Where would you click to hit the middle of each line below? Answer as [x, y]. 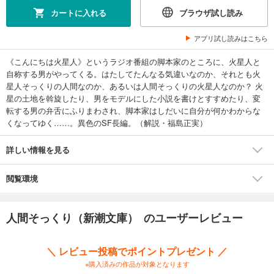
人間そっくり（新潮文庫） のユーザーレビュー [124, 217]
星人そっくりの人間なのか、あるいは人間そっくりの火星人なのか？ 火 [135, 86]
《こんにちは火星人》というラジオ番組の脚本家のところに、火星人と [133, 61]
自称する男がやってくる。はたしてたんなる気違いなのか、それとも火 [133, 73]
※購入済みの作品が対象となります [137, 263]
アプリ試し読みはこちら [231, 38]
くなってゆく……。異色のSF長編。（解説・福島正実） [107, 122]
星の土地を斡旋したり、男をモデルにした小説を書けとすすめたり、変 [133, 98]
